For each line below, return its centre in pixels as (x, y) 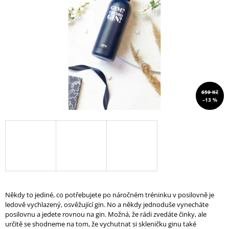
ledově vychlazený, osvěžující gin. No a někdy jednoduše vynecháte (107, 205)
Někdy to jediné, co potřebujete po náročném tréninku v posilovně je (110, 195)
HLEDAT (72, 118)
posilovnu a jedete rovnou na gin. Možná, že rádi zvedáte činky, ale (106, 214)
